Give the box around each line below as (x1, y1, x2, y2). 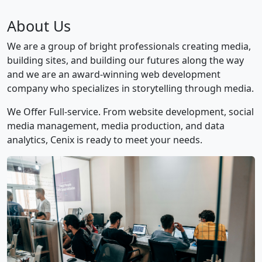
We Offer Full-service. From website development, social (7, 105, 254, 118)
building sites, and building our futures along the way (7, 53, 244, 67)
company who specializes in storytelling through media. (7, 81, 254, 95)
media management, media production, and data (7, 119, 225, 132)
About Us (7, 15, 71, 36)
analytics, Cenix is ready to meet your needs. (7, 133, 202, 146)
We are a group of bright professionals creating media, (7, 39, 251, 53)
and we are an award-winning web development (7, 67, 220, 81)
